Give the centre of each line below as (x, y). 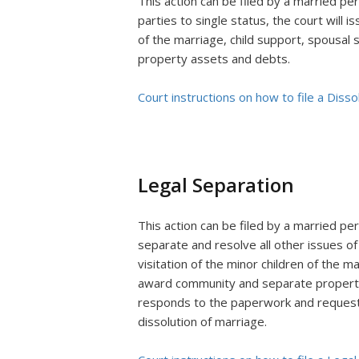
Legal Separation (216, 185)
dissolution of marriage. (204, 321)
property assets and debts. (216, 58)
